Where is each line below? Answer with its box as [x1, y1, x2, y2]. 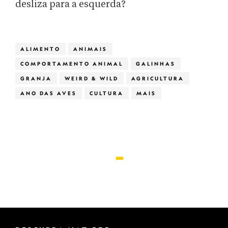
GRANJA [20, 75, 52, 81]
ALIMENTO [20, 46, 61, 52]
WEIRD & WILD [65, 75, 119, 81]
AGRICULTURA [131, 75, 184, 81]
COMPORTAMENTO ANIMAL [20, 61, 123, 67]
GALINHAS [136, 61, 176, 67]
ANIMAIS [73, 46, 107, 52]
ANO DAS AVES [20, 90, 77, 96]
